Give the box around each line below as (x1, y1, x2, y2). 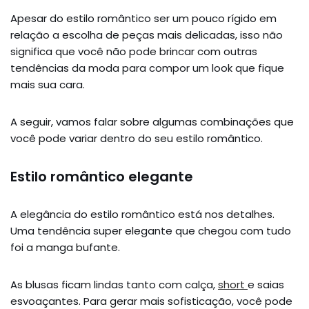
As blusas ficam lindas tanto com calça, (10, 277, 218, 292)
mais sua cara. (10, 77, 88, 92)
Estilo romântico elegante (10, 166, 193, 186)
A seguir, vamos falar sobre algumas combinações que (10, 114, 294, 129)
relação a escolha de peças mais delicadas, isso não (10, 27, 283, 42)
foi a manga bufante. (10, 239, 123, 255)
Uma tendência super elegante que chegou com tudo (10, 223, 291, 238)
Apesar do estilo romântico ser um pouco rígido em (10, 10, 277, 26)
